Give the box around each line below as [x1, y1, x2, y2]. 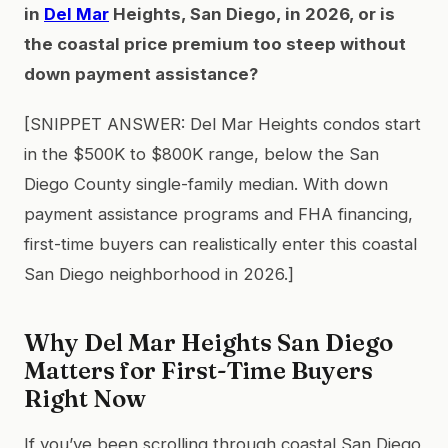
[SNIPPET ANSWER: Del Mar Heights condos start [24, 113, 421, 134]
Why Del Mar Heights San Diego [24, 327, 393, 357]
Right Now [24, 383, 146, 413]
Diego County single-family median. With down [24, 173, 388, 194]
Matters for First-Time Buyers [24, 355, 373, 385]
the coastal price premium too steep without [24, 33, 406, 54]
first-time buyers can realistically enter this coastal [24, 233, 417, 254]
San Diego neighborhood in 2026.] [24, 263, 294, 284]
